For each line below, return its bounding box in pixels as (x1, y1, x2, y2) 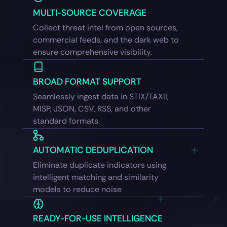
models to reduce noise (32, 184, 122, 195)
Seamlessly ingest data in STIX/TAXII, (32, 91, 169, 102)
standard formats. (32, 115, 100, 126)
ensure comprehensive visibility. (32, 47, 152, 58)
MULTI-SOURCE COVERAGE (32, 7, 146, 19)
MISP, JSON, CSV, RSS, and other (32, 103, 151, 114)
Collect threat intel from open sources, (32, 22, 178, 33)
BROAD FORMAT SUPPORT (32, 75, 141, 87)
